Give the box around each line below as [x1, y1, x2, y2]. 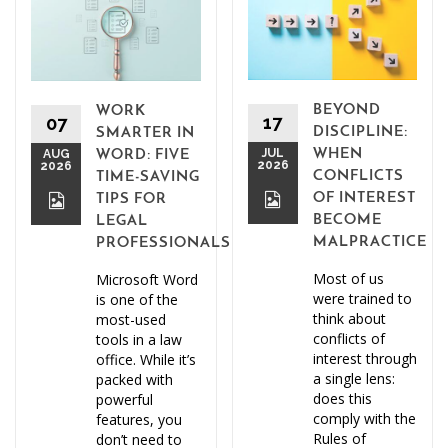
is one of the [96, 289, 178, 309]
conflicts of [312, 328, 385, 348]
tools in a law [96, 329, 182, 349]
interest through [312, 348, 417, 368]
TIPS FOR [96, 191, 167, 207]
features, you [96, 409, 182, 429]
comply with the [312, 408, 416, 428]
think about [312, 308, 386, 328]
